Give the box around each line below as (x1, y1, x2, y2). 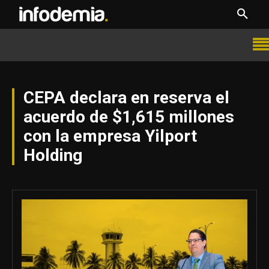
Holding (23, 145, 82, 165)
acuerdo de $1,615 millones (23, 107, 234, 127)
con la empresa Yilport (23, 126, 197, 146)
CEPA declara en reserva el (23, 88, 229, 107)
